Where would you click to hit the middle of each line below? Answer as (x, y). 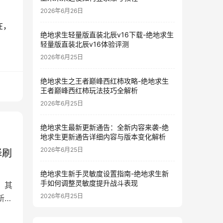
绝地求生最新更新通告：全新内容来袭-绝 (105, 127)
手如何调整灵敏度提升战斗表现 (89, 183)
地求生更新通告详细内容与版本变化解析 (103, 137)
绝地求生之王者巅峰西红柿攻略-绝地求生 (105, 81)
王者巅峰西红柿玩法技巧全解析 (89, 90)
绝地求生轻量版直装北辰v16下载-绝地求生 (107, 35)
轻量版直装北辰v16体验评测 (85, 44)
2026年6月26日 (62, 11)
